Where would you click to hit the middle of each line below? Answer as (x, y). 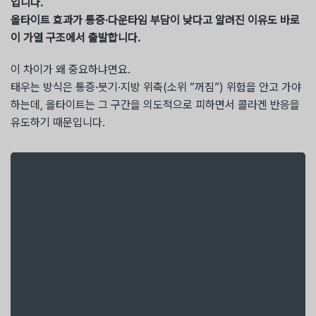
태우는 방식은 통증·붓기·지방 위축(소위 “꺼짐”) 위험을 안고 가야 (156, 87)
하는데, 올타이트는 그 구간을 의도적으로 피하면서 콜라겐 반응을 (155, 104)
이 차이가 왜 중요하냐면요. (71, 69)
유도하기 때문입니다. (58, 122)
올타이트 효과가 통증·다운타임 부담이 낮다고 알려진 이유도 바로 (155, 20)
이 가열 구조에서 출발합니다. (75, 38)
